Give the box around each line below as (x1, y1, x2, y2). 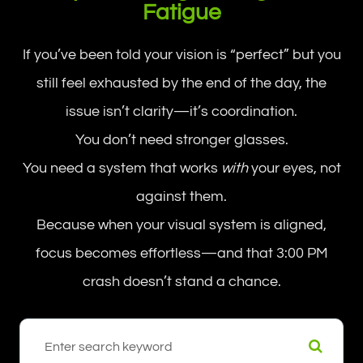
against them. (136, 188, 227, 204)
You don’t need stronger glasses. (75, 131, 288, 147)
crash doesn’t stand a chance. (82, 273, 281, 289)
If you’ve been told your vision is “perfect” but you (22, 46, 341, 62)
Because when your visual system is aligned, (36, 216, 327, 233)
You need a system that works (22, 160, 221, 176)
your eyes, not (247, 160, 341, 176)
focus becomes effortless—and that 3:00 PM (35, 245, 328, 261)
